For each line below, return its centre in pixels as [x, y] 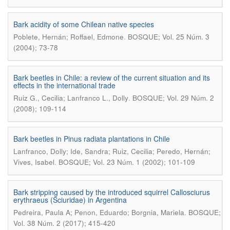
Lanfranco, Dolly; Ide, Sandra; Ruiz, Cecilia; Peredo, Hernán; [112, 151]
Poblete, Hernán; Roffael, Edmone [69, 37]
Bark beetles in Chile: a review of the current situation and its [112, 78]
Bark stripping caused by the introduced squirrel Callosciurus [112, 192]
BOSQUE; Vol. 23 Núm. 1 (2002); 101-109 [127, 162]
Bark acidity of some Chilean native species [84, 24]
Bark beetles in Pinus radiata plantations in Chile [92, 139]
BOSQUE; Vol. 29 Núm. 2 [173, 98]
